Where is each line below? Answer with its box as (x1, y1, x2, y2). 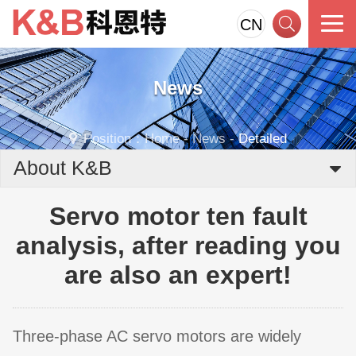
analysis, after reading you (15, 230, 341, 260)
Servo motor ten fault (48, 201, 308, 230)
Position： (83, 130, 145, 147)
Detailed (238, 130, 287, 147)
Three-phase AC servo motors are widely (13, 327, 301, 346)
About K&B (14, 157, 112, 179)
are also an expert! (64, 260, 292, 289)
